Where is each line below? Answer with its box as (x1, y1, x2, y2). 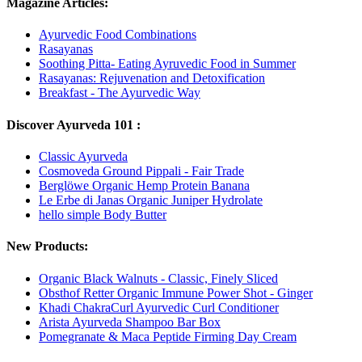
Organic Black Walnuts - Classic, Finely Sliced (39, 271, 278, 285)
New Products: (6, 239, 88, 254)
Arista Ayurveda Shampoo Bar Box (39, 314, 221, 329)
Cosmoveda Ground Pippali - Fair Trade (39, 163, 244, 178)
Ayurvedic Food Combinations (39, 27, 196, 42)
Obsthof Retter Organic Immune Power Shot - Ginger (39, 285, 313, 300)
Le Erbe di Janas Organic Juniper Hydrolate (39, 192, 263, 207)
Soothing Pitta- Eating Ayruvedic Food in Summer (39, 57, 296, 71)
